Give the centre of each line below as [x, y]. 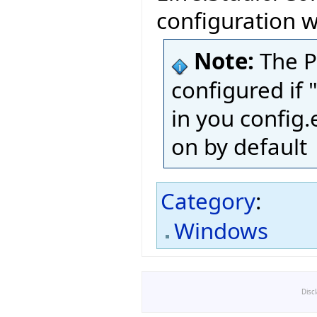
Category [208, 201]
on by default [239, 146]
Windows [221, 231]
